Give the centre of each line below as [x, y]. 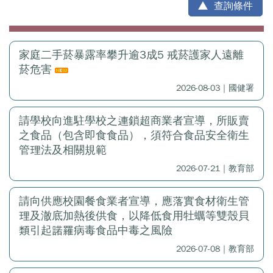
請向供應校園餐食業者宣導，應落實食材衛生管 [134, 201]
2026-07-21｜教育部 [215, 168]
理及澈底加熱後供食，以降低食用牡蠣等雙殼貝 [134, 216]
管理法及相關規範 [63, 150]
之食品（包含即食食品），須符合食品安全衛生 [134, 135]
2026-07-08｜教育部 [215, 249]
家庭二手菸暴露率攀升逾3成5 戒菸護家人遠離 [131, 55]
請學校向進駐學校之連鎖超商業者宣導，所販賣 [134, 121]
